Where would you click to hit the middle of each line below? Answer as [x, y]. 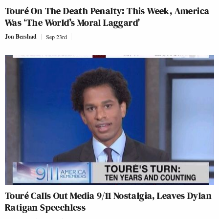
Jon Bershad [21, 37]
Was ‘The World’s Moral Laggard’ [73, 23]
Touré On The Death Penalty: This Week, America [107, 11]
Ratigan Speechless [45, 208]
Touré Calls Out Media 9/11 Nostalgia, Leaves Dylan [108, 196]
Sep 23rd [56, 37]
